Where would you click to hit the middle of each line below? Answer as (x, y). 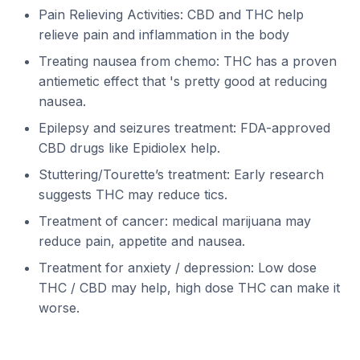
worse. (59, 308)
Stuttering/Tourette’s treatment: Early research (181, 175)
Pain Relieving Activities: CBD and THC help (171, 15)
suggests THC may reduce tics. (133, 195)
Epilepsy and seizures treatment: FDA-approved (184, 128)
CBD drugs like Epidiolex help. (129, 148)
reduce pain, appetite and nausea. (142, 241)
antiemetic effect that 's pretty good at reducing (183, 82)
